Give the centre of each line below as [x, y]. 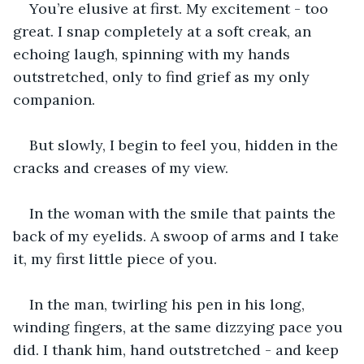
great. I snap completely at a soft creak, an [164, 31]
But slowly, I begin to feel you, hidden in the [186, 145]
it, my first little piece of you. [115, 258]
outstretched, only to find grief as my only [163, 76]
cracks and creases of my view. [121, 167]
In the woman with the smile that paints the [184, 213]
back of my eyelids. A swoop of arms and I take [178, 236]
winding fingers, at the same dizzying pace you [180, 327]
